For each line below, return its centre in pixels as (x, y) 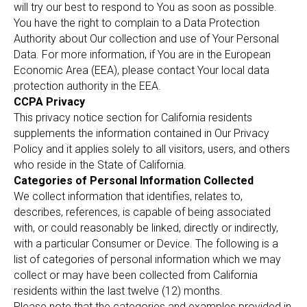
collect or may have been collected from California (136, 275)
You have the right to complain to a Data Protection (137, 23)
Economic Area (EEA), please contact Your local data (142, 70)
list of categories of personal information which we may (147, 259)
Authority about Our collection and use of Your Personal (146, 39)
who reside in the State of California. (100, 165)
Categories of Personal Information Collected (134, 181)
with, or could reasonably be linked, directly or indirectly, (146, 228)
